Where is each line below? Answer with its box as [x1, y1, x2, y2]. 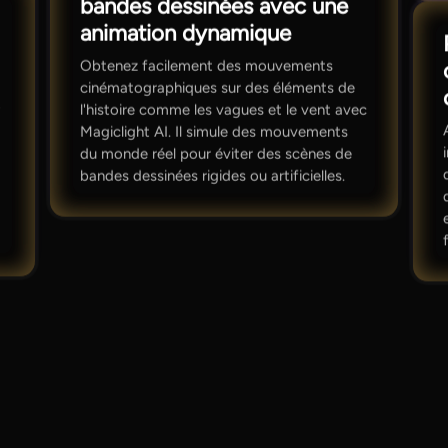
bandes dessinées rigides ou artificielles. [79, 166, 345, 185]
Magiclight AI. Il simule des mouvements [79, 122, 348, 141]
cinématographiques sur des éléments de [79, 78, 355, 97]
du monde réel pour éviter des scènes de [79, 144, 352, 163]
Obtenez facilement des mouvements [79, 56, 333, 75]
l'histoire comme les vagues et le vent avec [79, 100, 367, 119]
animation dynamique [79, 20, 291, 48]
